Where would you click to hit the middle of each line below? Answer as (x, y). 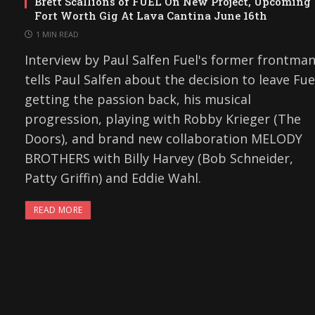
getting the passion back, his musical (138, 99)
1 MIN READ (57, 34)
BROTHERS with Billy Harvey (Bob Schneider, (159, 158)
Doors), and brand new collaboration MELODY (163, 139)
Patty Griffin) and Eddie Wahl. (113, 178)
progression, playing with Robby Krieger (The (163, 119)
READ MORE (58, 210)
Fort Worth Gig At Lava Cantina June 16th (151, 15)
